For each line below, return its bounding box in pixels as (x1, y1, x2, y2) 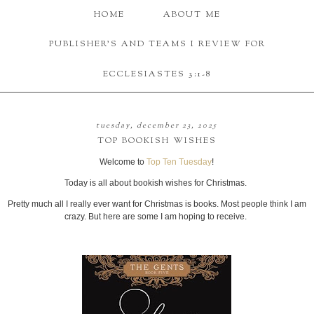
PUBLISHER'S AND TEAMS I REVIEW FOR (48, 38, 266, 51)
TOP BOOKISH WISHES (97, 135, 217, 148)
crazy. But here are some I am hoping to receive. (64, 212, 250, 222)
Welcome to (100, 157, 147, 168)
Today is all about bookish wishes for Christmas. (64, 178, 250, 189)
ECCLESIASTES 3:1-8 (103, 67, 211, 81)
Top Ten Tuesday (146, 157, 212, 168)
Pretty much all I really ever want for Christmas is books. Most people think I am (7, 199, 306, 210)
